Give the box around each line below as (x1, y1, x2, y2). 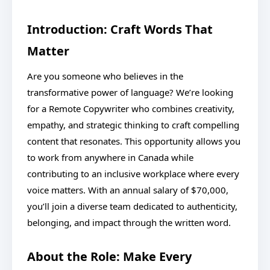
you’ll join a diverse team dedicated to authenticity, (27, 200, 237, 212)
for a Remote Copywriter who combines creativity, (27, 102, 234, 115)
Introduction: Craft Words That (27, 21, 213, 37)
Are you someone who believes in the (27, 70, 183, 82)
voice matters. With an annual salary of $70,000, (27, 184, 228, 196)
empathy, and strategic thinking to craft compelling (27, 119, 239, 131)
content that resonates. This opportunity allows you (27, 135, 240, 147)
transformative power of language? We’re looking (27, 86, 233, 98)
